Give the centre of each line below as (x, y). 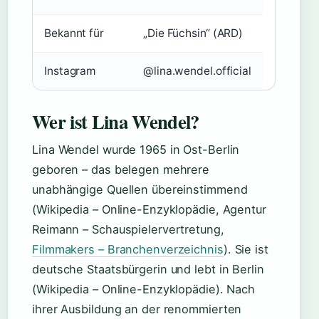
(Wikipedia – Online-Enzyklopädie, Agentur (149, 209)
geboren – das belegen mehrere (121, 169)
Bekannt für (74, 33)
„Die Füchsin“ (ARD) (193, 33)
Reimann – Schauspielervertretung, (128, 229)
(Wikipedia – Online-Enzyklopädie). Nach (144, 289)
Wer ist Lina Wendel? (116, 121)
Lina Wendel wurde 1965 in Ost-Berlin (136, 150)
